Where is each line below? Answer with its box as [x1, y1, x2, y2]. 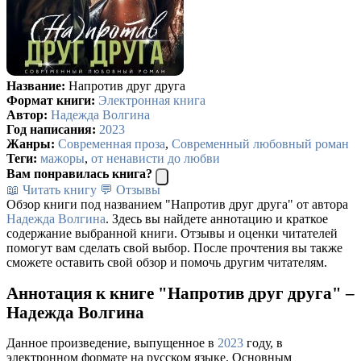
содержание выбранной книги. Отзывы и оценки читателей [6, 226, 338, 240]
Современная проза [58, 136, 165, 151]
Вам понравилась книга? [6, 166, 152, 180]
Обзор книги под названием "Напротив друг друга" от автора [6, 197, 348, 211]
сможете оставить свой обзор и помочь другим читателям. [6, 255, 327, 269]
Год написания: [6, 122, 96, 136]
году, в [243, 336, 283, 351]
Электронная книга [98, 93, 205, 107]
